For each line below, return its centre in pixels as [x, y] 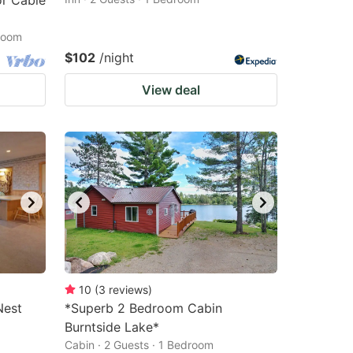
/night [117, 58]
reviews [128, 290]
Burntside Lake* [112, 327]
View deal [171, 90]
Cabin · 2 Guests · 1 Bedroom [139, 345]
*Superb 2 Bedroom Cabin [143, 308]
